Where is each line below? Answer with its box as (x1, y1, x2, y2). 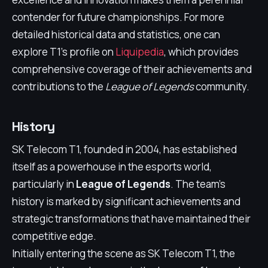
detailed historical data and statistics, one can (12, 28, 220, 41)
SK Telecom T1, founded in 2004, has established (12, 142, 237, 156)
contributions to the (12, 80, 105, 93)
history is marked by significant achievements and (12, 194, 240, 208)
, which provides (164, 45, 239, 59)
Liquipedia (115, 45, 164, 59)
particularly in (12, 177, 76, 191)
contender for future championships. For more (12, 10, 224, 24)
